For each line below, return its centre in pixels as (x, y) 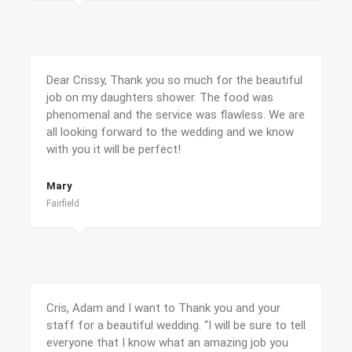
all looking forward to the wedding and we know (170, 132)
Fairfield (63, 203)
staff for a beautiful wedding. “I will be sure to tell (176, 325)
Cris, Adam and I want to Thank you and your (163, 308)
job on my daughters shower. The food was (160, 97)
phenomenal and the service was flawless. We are (176, 115)
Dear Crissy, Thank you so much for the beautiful (174, 80)
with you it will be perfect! (114, 149)
